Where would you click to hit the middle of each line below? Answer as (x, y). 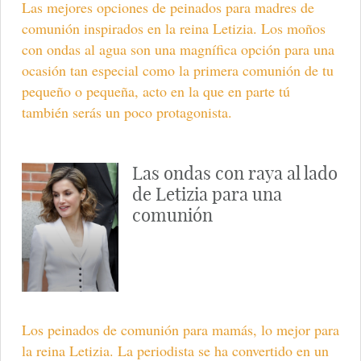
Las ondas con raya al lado (234, 173)
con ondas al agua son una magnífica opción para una (178, 49)
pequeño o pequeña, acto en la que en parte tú (156, 91)
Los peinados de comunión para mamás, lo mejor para (180, 330)
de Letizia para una (207, 194)
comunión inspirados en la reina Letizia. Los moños (173, 28)
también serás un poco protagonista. (127, 112)
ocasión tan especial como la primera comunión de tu (177, 70)
